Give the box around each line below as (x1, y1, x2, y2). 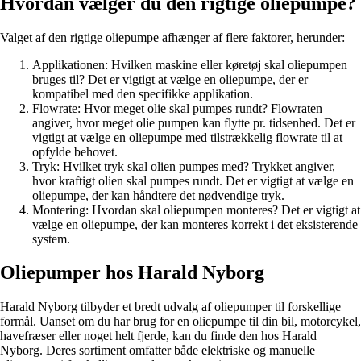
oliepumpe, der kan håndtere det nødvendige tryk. (32, 188, 284, 202)
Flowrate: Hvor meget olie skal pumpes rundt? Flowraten (32, 101, 322, 115)
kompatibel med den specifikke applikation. (32, 86, 253, 101)
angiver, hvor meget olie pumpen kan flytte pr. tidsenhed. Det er (32, 115, 355, 130)
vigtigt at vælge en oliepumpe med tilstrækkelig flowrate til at (32, 130, 342, 144)
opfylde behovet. (32, 144, 118, 159)
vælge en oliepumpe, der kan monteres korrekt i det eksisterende (32, 217, 358, 231)
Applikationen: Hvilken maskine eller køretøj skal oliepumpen (32, 57, 347, 72)
